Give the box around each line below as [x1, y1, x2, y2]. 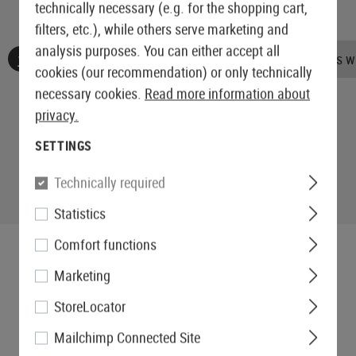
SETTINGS [35, 137, 93, 155]
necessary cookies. [35, 83, 145, 103]
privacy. [35, 105, 79, 125]
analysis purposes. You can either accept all [35, 41, 280, 60]
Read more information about [145, 83, 310, 103]
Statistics [54, 203, 106, 223]
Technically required [54, 172, 165, 192]
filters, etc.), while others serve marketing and [35, 19, 288, 39]
